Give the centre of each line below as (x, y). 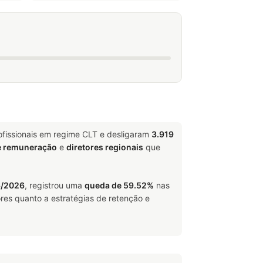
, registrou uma (55, 185)
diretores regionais (105, 147)
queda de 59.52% (119, 185)
